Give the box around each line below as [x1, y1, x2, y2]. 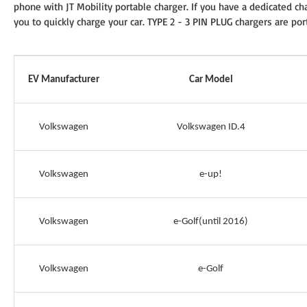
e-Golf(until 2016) [173, 217, 248, 227]
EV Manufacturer [28, 75, 99, 85]
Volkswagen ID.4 [176, 122, 245, 132]
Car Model [188, 75, 233, 85]
